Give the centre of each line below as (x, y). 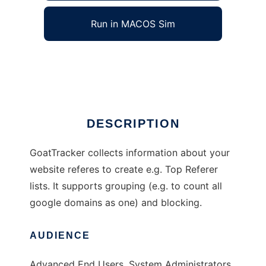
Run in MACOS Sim (133, 24)
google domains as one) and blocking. (116, 203)
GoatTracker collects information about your (130, 153)
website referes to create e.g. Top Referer (124, 170)
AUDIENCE (60, 236)
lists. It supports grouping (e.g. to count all (126, 186)
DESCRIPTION (133, 124)
